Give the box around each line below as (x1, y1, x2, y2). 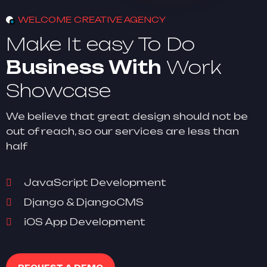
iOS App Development (24, 216, 145, 228)
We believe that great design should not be (6, 110, 248, 122)
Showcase (6, 79, 111, 101)
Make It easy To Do (6, 33, 195, 55)
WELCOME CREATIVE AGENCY (18, 14, 166, 24)
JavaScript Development (24, 176, 166, 188)
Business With (6, 56, 166, 78)
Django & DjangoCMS (24, 196, 144, 208)
